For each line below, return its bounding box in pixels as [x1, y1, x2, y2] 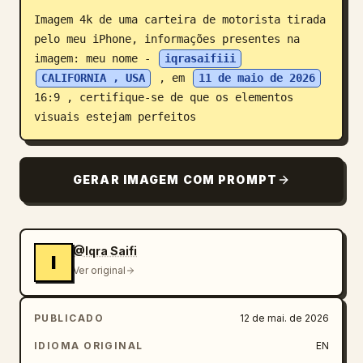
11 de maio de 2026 [199, 71, 315, 84]
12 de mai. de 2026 [240, 312, 329, 324]
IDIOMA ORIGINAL [34, 340, 143, 352]
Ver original [73, 264, 126, 276]
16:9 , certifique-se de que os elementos [34, 91, 293, 104]
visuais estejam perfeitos [34, 110, 196, 123]
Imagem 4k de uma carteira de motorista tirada [34, 13, 326, 26]
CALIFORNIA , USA [41, 71, 145, 84]
